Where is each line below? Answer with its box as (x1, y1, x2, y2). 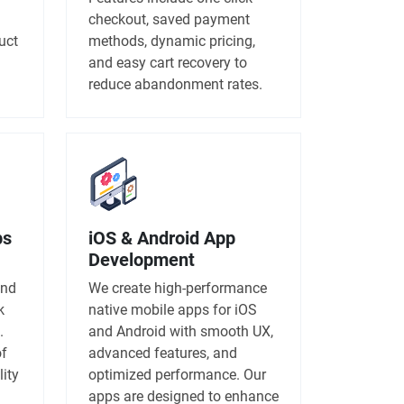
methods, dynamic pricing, (88, 32, 255, 50)
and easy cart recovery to (88, 53, 247, 71)
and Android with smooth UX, (88, 322, 273, 340)
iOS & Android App (88, 226, 235, 249)
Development (88, 248, 195, 271)
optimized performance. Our (88, 365, 266, 383)
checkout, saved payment (88, 10, 250, 28)
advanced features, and (88, 344, 237, 362)
